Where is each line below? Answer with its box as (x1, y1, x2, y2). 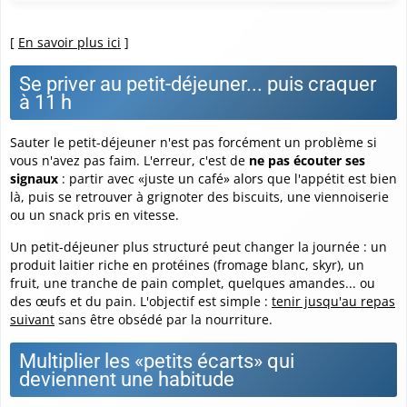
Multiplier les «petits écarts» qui (19, 348, 294, 372)
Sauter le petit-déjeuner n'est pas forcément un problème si (10, 133, 377, 151)
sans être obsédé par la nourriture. (55, 310, 273, 328)
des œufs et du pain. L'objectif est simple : (10, 292, 272, 310)
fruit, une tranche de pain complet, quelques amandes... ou (10, 273, 375, 292)
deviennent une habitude (19, 366, 234, 391)
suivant (10, 310, 55, 328)
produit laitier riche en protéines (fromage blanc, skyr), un (10, 255, 364, 273)
